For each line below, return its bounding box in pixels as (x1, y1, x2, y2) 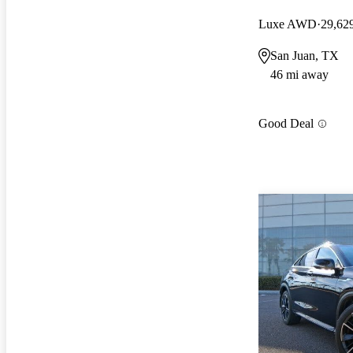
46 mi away (270, 67, 329, 81)
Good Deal (258, 117, 314, 131)
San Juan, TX (270, 48, 339, 62)
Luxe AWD (258, 17, 317, 31)
